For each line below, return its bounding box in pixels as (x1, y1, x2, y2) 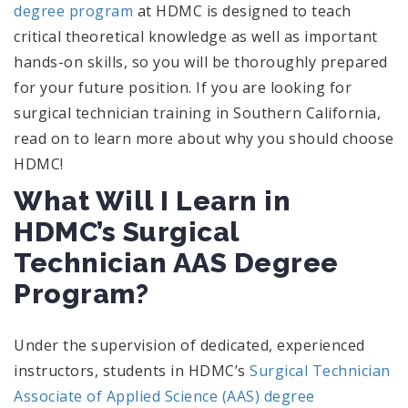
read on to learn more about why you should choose (14, 127, 394, 148)
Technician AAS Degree (14, 246, 339, 279)
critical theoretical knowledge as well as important (14, 25, 378, 46)
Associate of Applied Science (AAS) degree (14, 385, 315, 406)
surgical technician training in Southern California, (14, 102, 381, 123)
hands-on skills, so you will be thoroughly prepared (14, 51, 388, 72)
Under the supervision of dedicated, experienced (14, 334, 365, 355)
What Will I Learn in (14, 184, 291, 217)
